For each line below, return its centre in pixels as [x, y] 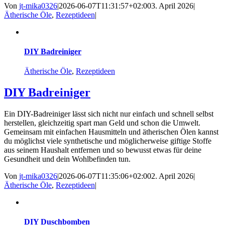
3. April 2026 [172, 6]
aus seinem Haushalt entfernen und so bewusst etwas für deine [103, 150]
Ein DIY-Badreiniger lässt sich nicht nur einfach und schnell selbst [109, 114]
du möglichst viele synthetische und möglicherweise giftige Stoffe [108, 141]
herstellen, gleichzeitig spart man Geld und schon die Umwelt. [102, 123]
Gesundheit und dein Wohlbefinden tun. [67, 159]
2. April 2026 [172, 176]
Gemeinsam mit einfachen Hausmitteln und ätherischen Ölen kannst [111, 132]
